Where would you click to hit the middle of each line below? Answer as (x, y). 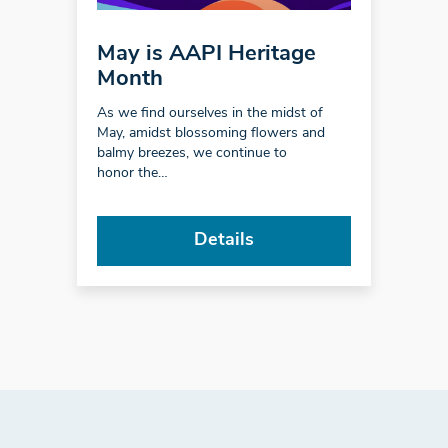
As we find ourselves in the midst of (209, 113)
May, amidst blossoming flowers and (210, 133)
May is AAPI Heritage (206, 54)
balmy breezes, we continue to (191, 153)
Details (224, 240)
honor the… (132, 173)
